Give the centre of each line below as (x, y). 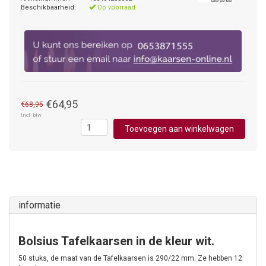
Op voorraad (115, 7)
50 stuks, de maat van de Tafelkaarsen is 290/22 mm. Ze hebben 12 (130, 259)
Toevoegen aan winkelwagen (179, 129)
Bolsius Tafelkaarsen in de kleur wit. (116, 241)
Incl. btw (31, 115)
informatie (39, 205)
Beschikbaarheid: (48, 7)
